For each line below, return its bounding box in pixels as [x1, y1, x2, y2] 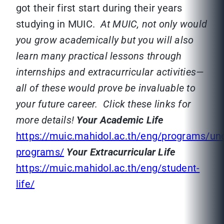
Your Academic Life [76, 114, 163, 126]
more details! [16, 114, 74, 126]
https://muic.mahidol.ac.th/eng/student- [16, 162, 200, 174]
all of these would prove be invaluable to [16, 82, 195, 94]
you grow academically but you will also [16, 34, 194, 46]
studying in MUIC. [16, 18, 100, 30]
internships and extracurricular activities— [16, 66, 204, 78]
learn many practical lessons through [16, 50, 182, 62]
